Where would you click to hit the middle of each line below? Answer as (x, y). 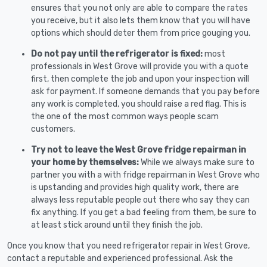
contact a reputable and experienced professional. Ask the (120, 258)
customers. (53, 129)
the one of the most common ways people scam (125, 116)
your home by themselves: (86, 162)
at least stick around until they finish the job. (117, 225)
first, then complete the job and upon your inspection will (140, 79)
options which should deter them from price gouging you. (141, 33)
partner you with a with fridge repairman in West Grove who (145, 175)
